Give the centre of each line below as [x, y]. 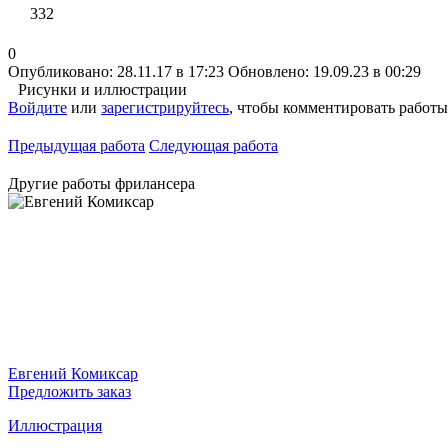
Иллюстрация [55, 425]
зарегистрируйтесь [165, 107]
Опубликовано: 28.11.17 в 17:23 [116, 71]
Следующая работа [213, 145]
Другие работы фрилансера [101, 183]
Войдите [37, 107]
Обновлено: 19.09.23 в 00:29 [324, 71]
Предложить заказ [69, 391]
